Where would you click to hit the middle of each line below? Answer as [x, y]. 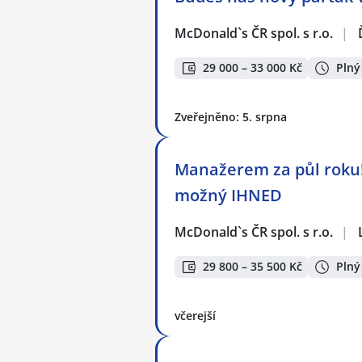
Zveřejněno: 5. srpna [231, 117]
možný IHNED [228, 195]
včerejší [195, 316]
